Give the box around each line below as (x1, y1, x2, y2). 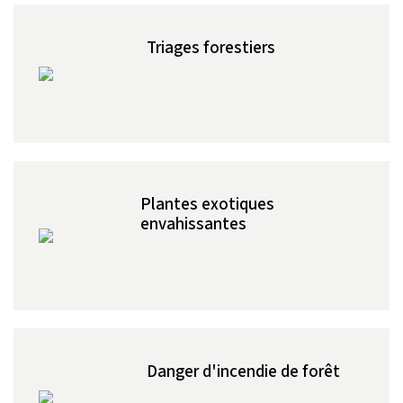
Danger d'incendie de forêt (146, 359, 340, 382)
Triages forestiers (146, 35, 275, 58)
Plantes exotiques (139, 192, 274, 215)
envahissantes (139, 211, 246, 235)
